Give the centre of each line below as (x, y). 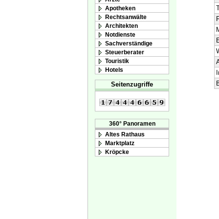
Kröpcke (117, 152)
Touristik (117, 61)
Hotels (114, 69)
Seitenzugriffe (132, 85)
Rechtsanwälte (126, 17)
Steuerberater (125, 52)
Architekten (121, 25)
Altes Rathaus (125, 134)
